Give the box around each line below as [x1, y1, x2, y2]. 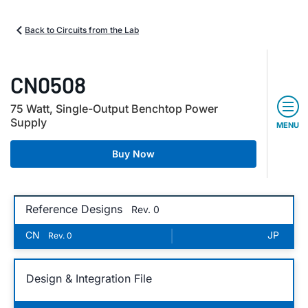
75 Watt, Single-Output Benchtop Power [10, 102, 218, 115]
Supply [10, 115, 47, 129]
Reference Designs [25, 202, 126, 216]
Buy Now [112, 148, 155, 159]
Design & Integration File [26, 272, 152, 285]
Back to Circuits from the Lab [25, 25, 139, 35]
